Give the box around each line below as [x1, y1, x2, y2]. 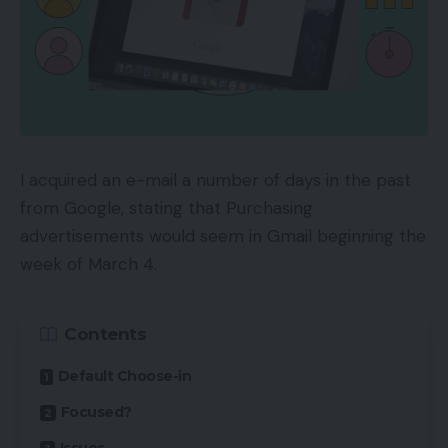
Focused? [60, 403, 132, 422]
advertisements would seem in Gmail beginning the [20, 224, 426, 247]
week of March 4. [20, 252, 157, 275]
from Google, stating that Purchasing [20, 196, 313, 219]
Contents [64, 324, 146, 345]
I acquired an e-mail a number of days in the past [20, 168, 411, 191]
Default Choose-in [57, 367, 191, 386]
